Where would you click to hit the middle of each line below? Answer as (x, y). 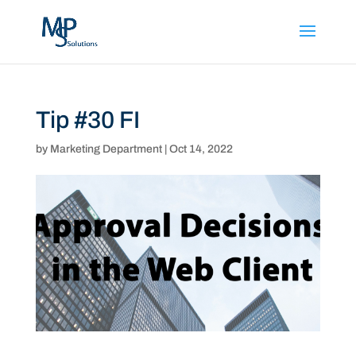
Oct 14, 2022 (201, 149)
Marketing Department (106, 149)
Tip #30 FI (87, 120)
